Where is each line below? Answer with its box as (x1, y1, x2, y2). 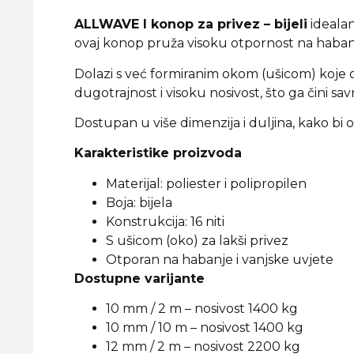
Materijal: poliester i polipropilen (106, 175, 307, 191)
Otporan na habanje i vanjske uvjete (106, 251, 333, 267)
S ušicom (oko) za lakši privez (106, 232, 288, 248)
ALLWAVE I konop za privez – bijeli (74, 17, 307, 32)
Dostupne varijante (74, 270, 205, 286)
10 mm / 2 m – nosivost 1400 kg (106, 301, 298, 317)
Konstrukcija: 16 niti (106, 213, 224, 229)
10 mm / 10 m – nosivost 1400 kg (106, 320, 303, 336)
